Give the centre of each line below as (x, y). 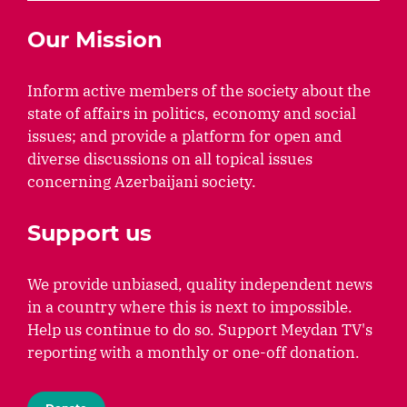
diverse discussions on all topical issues (170, 159)
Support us (89, 233)
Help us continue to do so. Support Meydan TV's (200, 330)
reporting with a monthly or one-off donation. (194, 353)
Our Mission (95, 40)
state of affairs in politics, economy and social (192, 114)
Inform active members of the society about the (199, 91)
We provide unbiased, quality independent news (200, 285)
